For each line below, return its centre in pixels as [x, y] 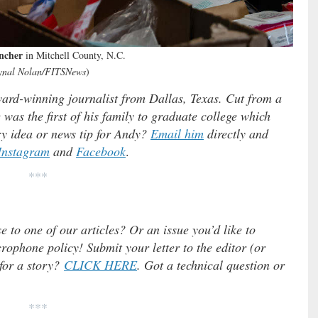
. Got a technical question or [211, 264]
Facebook [101, 151]
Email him [177, 133]
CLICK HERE [100, 264]
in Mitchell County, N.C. [74, 55]
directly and [236, 133]
